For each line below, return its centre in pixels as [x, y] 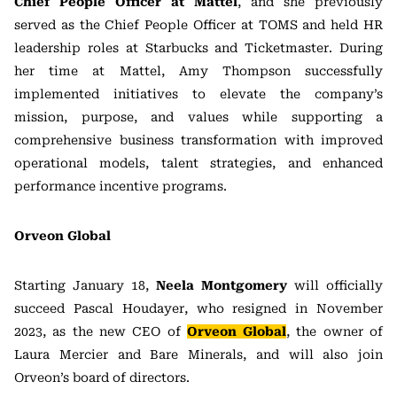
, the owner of [335, 331]
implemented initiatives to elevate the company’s [198, 94]
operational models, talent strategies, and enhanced [198, 163]
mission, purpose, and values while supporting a [198, 117]
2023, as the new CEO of [101, 331]
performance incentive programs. [121, 186]
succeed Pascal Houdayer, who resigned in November [198, 308]
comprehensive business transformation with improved [198, 140]
